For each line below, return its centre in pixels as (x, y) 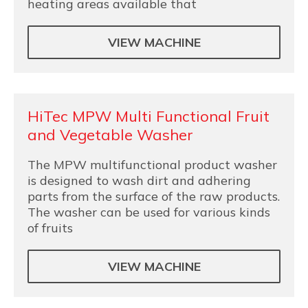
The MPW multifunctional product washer (152, 165)
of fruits (50, 228)
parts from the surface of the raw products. (154, 196)
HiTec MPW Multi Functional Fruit (148, 116)
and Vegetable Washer (110, 135)
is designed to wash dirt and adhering (139, 180)
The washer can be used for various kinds (149, 212)
